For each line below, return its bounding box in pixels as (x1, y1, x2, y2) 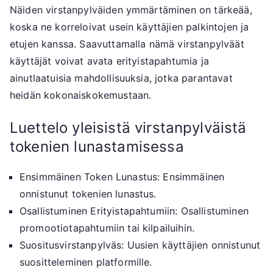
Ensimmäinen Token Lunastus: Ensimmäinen (19, 171, 225, 183)
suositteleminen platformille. (19, 256, 152, 269)
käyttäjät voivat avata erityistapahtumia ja (10, 55, 209, 68)
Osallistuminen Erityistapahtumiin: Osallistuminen (19, 205, 249, 218)
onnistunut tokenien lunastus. (19, 188, 157, 200)
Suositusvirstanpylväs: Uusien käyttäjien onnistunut (19, 239, 261, 252)
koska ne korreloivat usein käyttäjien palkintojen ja (10, 21, 249, 34)
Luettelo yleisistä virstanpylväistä (10, 119, 247, 137)
